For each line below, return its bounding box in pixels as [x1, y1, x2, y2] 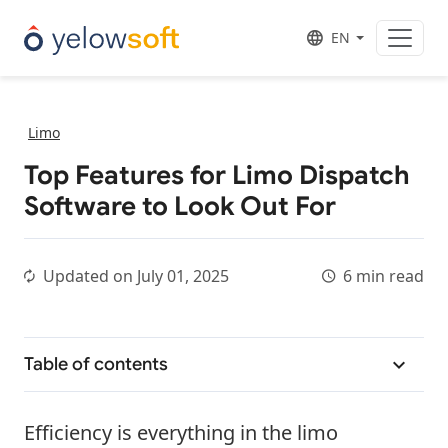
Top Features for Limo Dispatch [24, 158, 410, 191]
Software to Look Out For [24, 189, 336, 222]
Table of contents [24, 352, 168, 375]
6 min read [343, 264, 424, 287]
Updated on [43, 264, 137, 287]
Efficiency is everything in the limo [24, 418, 338, 446]
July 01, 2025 [137, 264, 229, 287]
